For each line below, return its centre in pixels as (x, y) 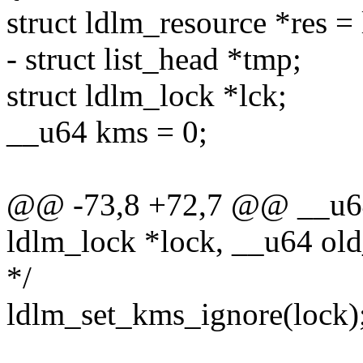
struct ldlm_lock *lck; (147, 96)
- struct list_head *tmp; (154, 59)
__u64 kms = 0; (107, 132)
